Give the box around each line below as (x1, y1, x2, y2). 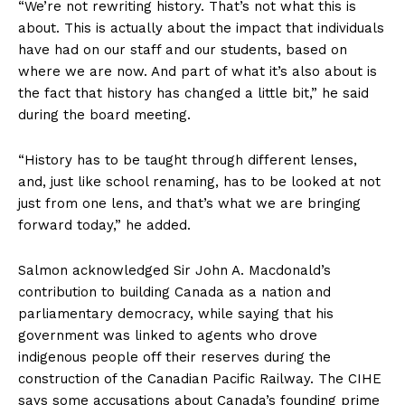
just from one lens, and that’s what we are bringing (18, 195, 361, 212)
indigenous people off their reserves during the (18, 349, 331, 366)
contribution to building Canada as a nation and (18, 284, 331, 301)
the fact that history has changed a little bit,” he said (18, 85, 369, 102)
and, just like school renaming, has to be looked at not (18, 174, 381, 191)
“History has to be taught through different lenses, (18, 152, 357, 169)
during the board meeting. (18, 107, 191, 124)
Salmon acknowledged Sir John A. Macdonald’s (18, 262, 331, 279)
